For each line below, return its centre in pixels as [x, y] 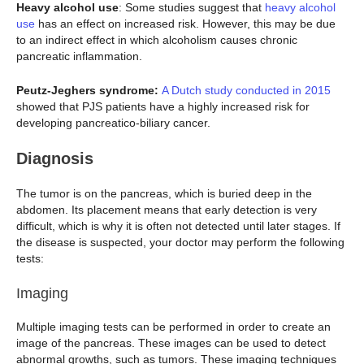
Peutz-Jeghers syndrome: [89, 90]
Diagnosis [55, 159]
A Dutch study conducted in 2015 [246, 90]
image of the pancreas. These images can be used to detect [171, 342]
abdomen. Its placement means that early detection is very [167, 210]
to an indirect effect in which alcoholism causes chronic [157, 39]
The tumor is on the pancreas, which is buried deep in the [164, 194]
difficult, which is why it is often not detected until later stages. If [178, 226]
